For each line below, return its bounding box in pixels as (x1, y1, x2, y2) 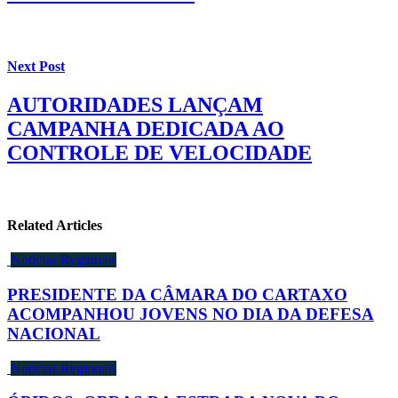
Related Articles (7, 218, 102, 234)
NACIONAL (7, 324, 100, 343)
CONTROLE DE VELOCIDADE (7, 140, 312, 164)
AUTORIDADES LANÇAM (7, 92, 263, 116)
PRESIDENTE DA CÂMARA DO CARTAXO (7, 285, 347, 304)
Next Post (7, 58, 65, 74)
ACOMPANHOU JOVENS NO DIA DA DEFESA (7, 305, 374, 323)
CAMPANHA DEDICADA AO (7, 116, 284, 140)
